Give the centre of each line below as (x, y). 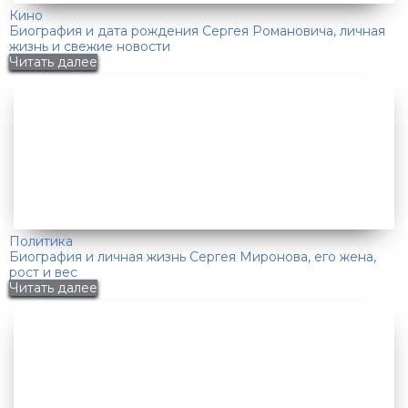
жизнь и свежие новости (90, 46)
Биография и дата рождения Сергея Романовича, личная (197, 31)
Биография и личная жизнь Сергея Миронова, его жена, (193, 256)
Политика (41, 241)
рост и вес (43, 272)
